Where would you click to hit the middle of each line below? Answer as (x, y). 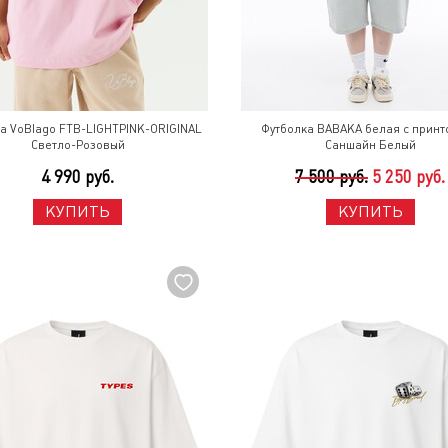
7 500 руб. (332, 177)
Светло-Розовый (77, 145)
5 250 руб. (409, 177)
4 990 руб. (78, 177)
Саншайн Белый (370, 145)
